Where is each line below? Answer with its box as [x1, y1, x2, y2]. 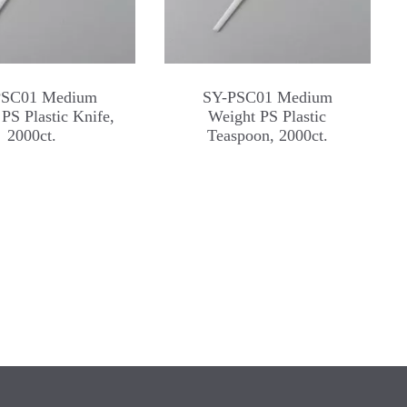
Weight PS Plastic [208, 106, 327, 125]
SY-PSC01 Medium [202, 87, 333, 106]
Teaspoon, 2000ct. [206, 125, 328, 144]
